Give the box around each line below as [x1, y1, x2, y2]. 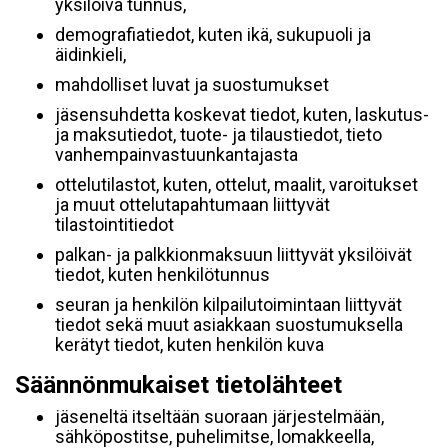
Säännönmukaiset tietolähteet [15, 371, 342, 399]
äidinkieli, [55, 44, 126, 65]
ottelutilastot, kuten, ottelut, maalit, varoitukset [55, 174, 418, 195]
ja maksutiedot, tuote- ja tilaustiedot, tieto [55, 124, 382, 145]
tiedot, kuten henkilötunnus [55, 264, 270, 285]
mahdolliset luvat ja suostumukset [55, 74, 329, 95]
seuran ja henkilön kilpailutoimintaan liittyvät [55, 294, 402, 315]
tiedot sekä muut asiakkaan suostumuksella [55, 314, 403, 335]
